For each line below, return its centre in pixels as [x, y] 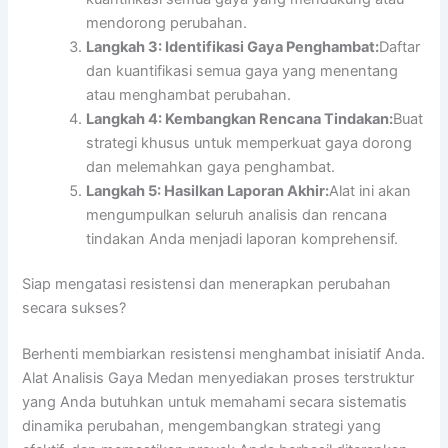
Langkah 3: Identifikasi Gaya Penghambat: [233, 46]
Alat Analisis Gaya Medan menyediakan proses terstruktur [218, 378]
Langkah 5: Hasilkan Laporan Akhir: [208, 190]
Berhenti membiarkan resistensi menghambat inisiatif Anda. [224, 354]
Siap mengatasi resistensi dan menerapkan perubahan [207, 284]
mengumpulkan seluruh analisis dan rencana [237, 214]
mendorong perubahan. [167, 22]
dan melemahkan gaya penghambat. [211, 166]
